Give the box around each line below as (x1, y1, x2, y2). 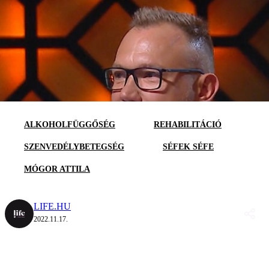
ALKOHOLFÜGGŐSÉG (24, 119, 115, 129)
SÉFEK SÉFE (163, 142, 214, 151)
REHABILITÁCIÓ (154, 119, 222, 129)
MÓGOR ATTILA (24, 164, 90, 174)
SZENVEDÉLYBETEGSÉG (24, 142, 124, 151)
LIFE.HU (34, 201, 71, 211)
